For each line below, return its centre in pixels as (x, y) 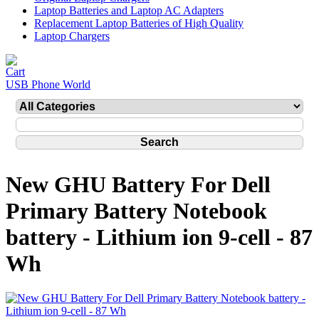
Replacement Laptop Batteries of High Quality (139, 23)
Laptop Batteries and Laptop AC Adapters (129, 10)
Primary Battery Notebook (136, 211)
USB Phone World (48, 84)
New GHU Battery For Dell (138, 185)
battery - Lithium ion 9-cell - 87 (159, 237)
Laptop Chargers (72, 36)
